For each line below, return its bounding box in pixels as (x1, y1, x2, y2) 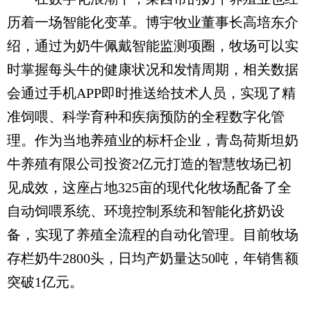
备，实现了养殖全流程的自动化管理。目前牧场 (7, 227, 299, 243)
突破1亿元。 (7, 274, 83, 290)
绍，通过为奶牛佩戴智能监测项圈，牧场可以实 (7, 38, 299, 54)
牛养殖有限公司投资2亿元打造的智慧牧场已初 (7, 156, 292, 172)
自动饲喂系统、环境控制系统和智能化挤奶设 (7, 203, 285, 219)
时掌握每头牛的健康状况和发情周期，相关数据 (7, 62, 299, 78)
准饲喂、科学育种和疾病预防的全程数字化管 (7, 109, 285, 125)
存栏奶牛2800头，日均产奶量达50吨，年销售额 (7, 251, 299, 267)
